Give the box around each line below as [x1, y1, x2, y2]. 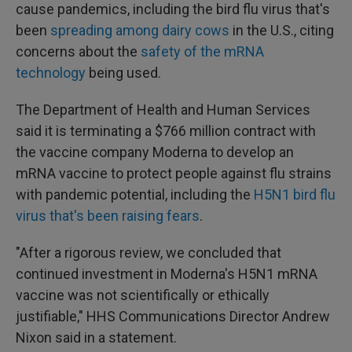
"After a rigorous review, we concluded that [16, 244, 281, 261]
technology [16, 64, 86, 81]
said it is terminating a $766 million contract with [16, 123, 316, 139]
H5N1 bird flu [254, 186, 335, 203]
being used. [86, 64, 161, 81]
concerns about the [16, 43, 141, 60]
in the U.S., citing [233, 22, 334, 38]
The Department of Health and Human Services [16, 101, 310, 118]
